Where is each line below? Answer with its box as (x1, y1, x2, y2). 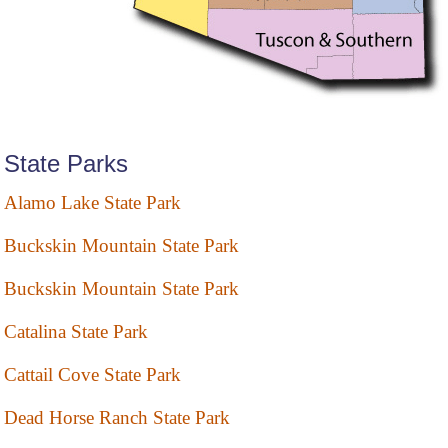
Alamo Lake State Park (4, 192, 181, 214)
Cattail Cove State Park (4, 364, 181, 386)
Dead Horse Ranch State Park (4, 407, 230, 429)
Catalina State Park (4, 321, 148, 343)
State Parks (4, 150, 128, 178)
